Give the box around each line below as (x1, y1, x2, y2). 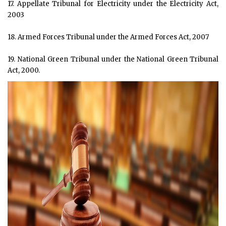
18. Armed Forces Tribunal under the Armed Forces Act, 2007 (8, 33, 209, 41)
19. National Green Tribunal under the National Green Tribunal (8, 55, 218, 64)
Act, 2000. (8, 66, 40, 75)
